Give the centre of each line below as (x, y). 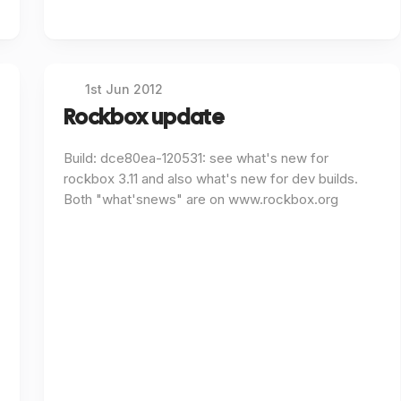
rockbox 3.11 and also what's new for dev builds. (210, 179)
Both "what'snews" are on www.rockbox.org (200, 200)
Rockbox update (144, 116)
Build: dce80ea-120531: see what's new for (196, 158)
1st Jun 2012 (124, 89)
